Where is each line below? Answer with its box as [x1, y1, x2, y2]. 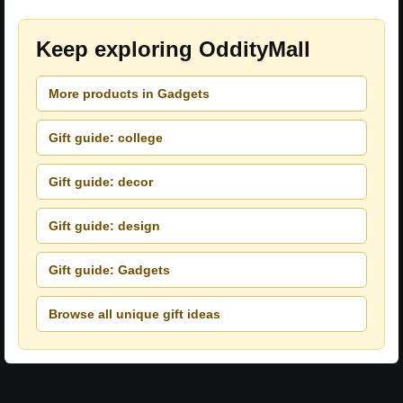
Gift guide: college [49, 130, 163, 145]
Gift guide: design [49, 218, 160, 233]
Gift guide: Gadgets [49, 262, 170, 277]
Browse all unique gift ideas [49, 306, 220, 321]
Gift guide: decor [49, 174, 153, 189]
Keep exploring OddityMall [36, 37, 310, 62]
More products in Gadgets [49, 85, 210, 101]
